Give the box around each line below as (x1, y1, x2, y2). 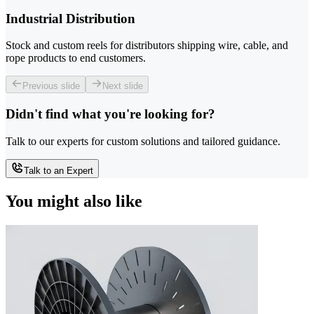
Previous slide (22, 81, 80, 92)
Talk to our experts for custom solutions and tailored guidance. (6, 135, 280, 147)
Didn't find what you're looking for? (6, 107, 215, 121)
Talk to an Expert (24, 165, 93, 176)
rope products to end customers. (6, 52, 146, 64)
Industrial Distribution (6, 11, 135, 26)
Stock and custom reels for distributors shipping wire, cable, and (6, 39, 288, 52)
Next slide (102, 81, 143, 92)
